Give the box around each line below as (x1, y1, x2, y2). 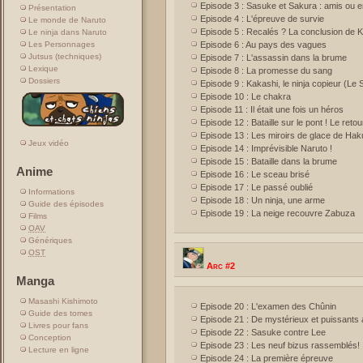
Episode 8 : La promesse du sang (200, 66, 332, 75)
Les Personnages (28, 40, 95, 49)
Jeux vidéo (28, 139, 69, 148)
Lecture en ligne (28, 345, 89, 355)
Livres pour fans (28, 321, 88, 331)
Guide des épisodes (28, 199, 104, 209)
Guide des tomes (28, 309, 92, 318)
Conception (28, 333, 71, 343)
